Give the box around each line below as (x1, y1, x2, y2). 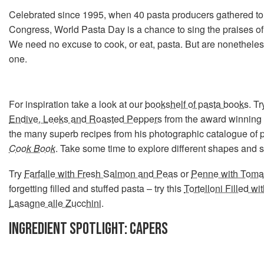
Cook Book (9, 141, 55, 155)
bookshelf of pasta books (145, 97, 249, 111)
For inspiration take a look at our (9, 97, 145, 111)
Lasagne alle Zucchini (9, 196, 101, 210)
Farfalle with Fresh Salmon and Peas (24, 167, 178, 180)
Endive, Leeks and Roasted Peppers (9, 112, 162, 126)
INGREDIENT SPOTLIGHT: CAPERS (9, 219, 168, 239)
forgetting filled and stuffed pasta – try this (9, 181, 184, 195)
